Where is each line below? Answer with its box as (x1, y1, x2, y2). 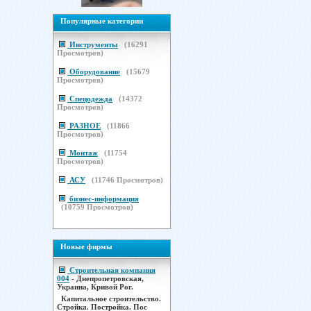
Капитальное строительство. (61, 294, 161, 303)
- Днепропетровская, (69, 274, 144, 283)
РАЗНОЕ (69, 121, 101, 130)
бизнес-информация (69, 194, 139, 203)
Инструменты (69, 40, 118, 49)
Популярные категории (60, 17, 143, 25)
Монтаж (69, 149, 98, 157)
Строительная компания (69, 266, 155, 274)
